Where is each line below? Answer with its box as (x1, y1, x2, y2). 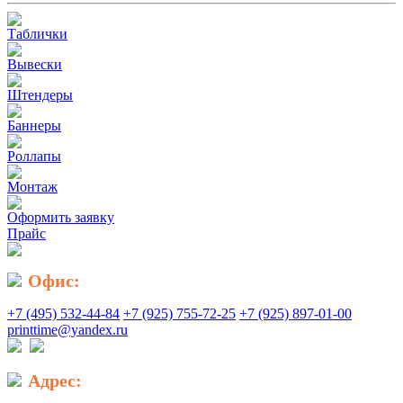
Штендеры (7, 86, 73, 103)
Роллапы (7, 148, 61, 164)
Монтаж (7, 178, 58, 194)
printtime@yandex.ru (7, 321, 128, 337)
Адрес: (28, 370, 82, 390)
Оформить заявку (7, 209, 114, 225)
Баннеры (7, 117, 61, 133)
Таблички (7, 25, 67, 41)
